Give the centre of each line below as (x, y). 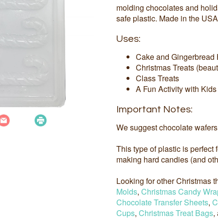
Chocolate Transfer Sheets (162, 202)
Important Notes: (154, 110)
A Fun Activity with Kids (176, 89)
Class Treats (157, 78)
